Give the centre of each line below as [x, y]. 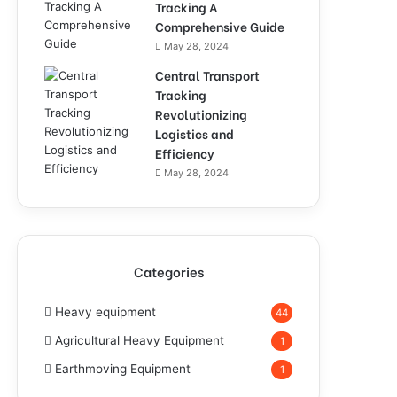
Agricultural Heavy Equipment [140, 340]
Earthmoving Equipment [123, 369]
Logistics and [195, 133]
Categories [168, 271]
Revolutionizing [201, 114]
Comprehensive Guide [220, 26]
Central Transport [207, 75]
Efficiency [185, 153]
